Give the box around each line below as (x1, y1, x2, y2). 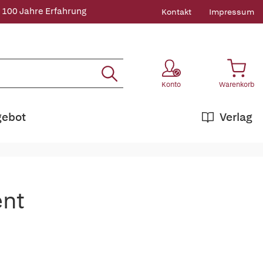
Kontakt (161, 6, 191, 17)
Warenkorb (219, 80, 254, 89)
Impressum (209, 6, 254, 17)
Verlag (220, 110, 252, 124)
